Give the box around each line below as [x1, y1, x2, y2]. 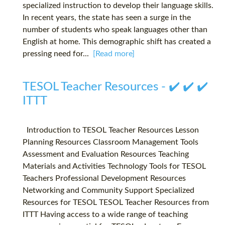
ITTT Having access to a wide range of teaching [23, 210, 188, 219]
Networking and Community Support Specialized [23, 186, 194, 195]
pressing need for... [23, 50, 93, 58]
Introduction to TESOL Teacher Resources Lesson [23, 126, 199, 135]
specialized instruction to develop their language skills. [23, 2, 213, 10]
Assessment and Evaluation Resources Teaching [23, 150, 189, 159]
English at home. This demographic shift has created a [23, 38, 211, 46]
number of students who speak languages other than [23, 26, 207, 34]
